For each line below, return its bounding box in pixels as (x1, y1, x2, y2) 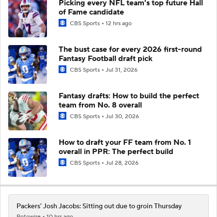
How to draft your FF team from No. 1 (59, 137, 191, 147)
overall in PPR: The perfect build (59, 146, 173, 156)
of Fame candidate (59, 7, 124, 17)
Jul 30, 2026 (106, 112, 139, 120)
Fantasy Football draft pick (59, 53, 153, 63)
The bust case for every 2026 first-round (59, 44, 202, 54)
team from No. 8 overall (59, 100, 142, 110)
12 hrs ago (106, 19, 132, 27)
